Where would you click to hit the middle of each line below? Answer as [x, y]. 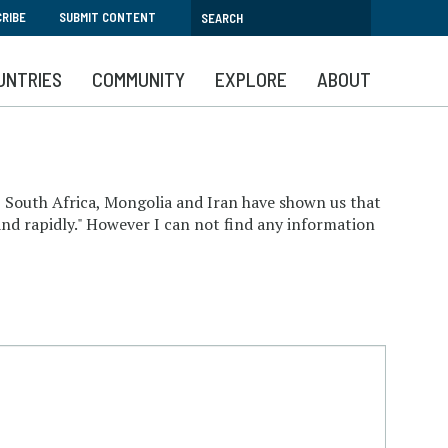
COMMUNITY [138, 79]
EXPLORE [251, 79]
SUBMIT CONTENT [107, 17]
